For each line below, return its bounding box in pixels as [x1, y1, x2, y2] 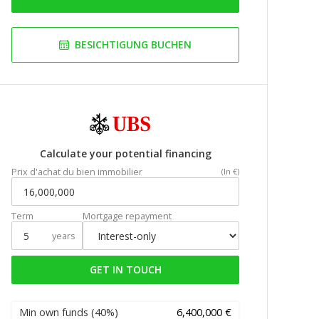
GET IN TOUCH [89, 263, 162, 277]
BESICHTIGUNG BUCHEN [75, 38, 192, 51]
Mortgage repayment [83, 209, 172, 223]
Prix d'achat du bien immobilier [11, 165, 142, 179]
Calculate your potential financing [39, 147, 211, 161]
